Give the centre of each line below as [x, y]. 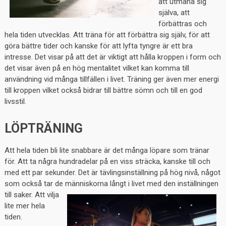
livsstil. [15, 102]
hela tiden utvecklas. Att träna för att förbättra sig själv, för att [107, 35]
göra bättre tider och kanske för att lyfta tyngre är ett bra [98, 46]
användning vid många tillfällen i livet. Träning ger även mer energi [111, 79]
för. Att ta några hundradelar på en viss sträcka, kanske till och [107, 162]
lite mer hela [24, 206]
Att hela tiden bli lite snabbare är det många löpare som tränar [107, 151]
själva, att [174, 13]
